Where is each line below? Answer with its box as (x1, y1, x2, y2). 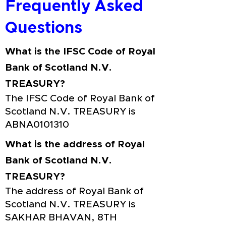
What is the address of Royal (5, 140, 145, 149)
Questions (5, 20, 82, 36)
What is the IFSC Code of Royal (5, 47, 155, 56)
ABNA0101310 (5, 120, 69, 130)
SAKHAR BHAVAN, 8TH (5, 213, 117, 222)
